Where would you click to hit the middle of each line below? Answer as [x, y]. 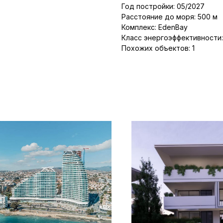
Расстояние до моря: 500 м [169, 16]
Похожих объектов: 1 [158, 48]
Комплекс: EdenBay [155, 27]
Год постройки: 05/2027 [163, 6]
